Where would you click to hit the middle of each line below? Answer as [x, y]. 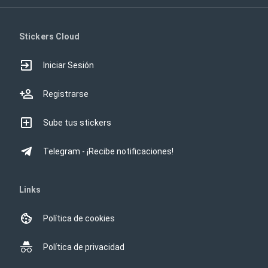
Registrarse [66, 94]
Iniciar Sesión [68, 65]
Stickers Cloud [50, 36]
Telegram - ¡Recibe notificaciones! [108, 151]
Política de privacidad [84, 247]
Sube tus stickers [77, 123]
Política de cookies [79, 218]
